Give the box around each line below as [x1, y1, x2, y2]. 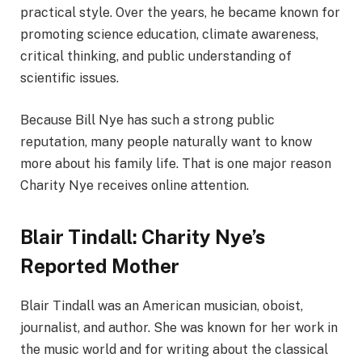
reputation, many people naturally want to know [20, 133, 312, 149]
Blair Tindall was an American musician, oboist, [20, 298, 303, 314]
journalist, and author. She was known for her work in [20, 320, 338, 335]
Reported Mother [20, 255, 179, 277]
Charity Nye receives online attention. [20, 177, 249, 193]
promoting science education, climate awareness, [20, 26, 318, 42]
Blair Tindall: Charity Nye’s [20, 225, 266, 248]
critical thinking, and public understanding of [20, 48, 292, 64]
